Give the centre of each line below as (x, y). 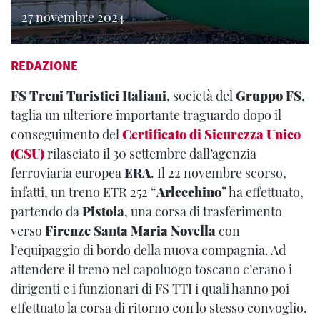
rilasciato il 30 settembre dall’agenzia (150, 154)
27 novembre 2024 (73, 17)
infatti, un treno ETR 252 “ (84, 192)
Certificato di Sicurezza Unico (211, 134)
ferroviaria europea (67, 173)
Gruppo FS (269, 96)
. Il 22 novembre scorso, (219, 173)
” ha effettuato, (262, 192)
